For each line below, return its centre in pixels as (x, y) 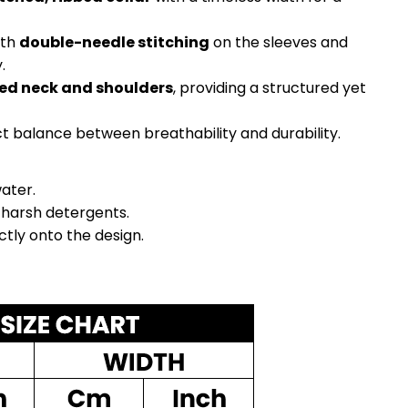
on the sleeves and (279, 42)
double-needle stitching (114, 42)
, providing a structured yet (270, 87)
